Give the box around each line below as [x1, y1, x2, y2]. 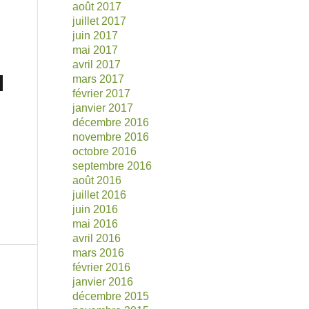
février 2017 [72, 88, 131, 99]
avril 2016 [72, 232, 121, 244]
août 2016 [72, 175, 122, 186]
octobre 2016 [72, 146, 137, 157]
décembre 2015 [72, 290, 150, 302]
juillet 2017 [72, 15, 127, 27]
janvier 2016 [72, 276, 134, 288]
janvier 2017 [72, 102, 134, 114]
